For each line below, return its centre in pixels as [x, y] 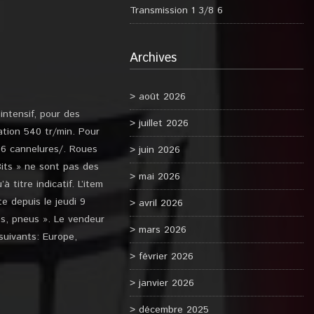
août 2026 [162, 97]
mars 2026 [162, 230]
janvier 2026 [166, 283]
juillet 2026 [163, 123]
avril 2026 [161, 203]
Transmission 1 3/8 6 [176, 11]
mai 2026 [159, 177]
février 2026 [166, 257]
